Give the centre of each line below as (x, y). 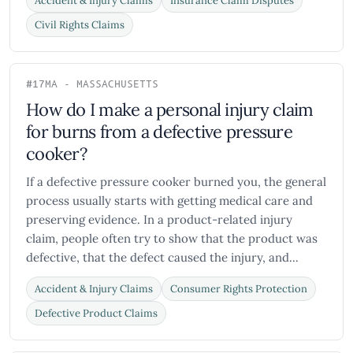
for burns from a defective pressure (159, 132)
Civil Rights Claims (80, 25)
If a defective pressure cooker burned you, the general (176, 182)
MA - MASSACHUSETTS (102, 85)
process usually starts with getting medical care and (169, 201)
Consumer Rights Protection (239, 289)
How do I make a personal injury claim (170, 110)
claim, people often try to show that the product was (172, 238)
